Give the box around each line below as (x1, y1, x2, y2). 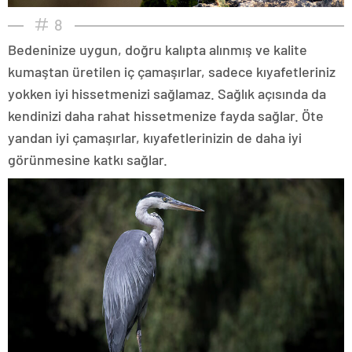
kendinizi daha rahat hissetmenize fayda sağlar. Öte (8, 107, 324, 125)
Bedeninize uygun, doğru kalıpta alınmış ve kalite (8, 41, 307, 59)
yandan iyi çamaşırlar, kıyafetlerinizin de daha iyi (8, 129, 302, 147)
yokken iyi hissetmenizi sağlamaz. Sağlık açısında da (8, 85, 326, 103)
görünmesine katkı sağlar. (8, 151, 167, 169)
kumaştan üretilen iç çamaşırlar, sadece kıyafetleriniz (8, 63, 335, 81)
